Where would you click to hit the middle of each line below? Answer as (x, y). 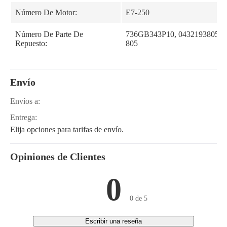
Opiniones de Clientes (58, 157)
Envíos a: (25, 101)
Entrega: (24, 117)
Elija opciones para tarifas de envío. (67, 129)
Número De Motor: (46, 12)
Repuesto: (31, 43)
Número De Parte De (49, 34)
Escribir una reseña (113, 221)
